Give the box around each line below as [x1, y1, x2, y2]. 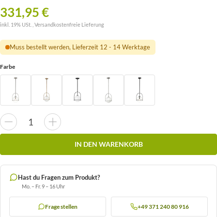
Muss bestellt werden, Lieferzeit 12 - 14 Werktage [9, 43, 150, 51]
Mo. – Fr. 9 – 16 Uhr [22, 183, 65, 189]
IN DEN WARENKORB [74, 140, 143, 149]
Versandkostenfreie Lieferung [34, 21, 104, 28]
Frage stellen [45, 202, 77, 210]
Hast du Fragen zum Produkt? [18, 173, 100, 181]
